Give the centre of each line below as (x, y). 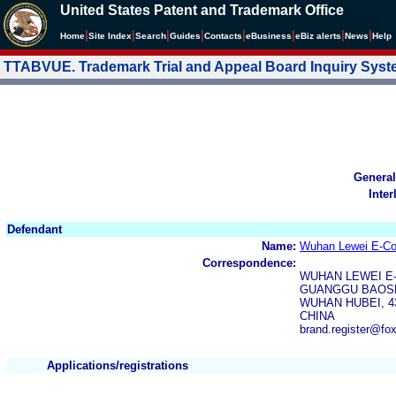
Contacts (223, 36)
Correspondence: (249, 263)
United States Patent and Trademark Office (202, 10)
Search (151, 36)
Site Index (110, 36)
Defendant (34, 229)
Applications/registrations (118, 365)
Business (271, 36)
